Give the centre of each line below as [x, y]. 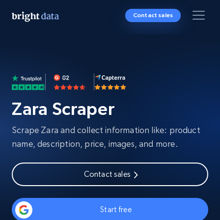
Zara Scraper [63, 109]
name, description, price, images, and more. [95, 144]
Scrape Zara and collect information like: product [106, 130]
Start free [116, 209]
